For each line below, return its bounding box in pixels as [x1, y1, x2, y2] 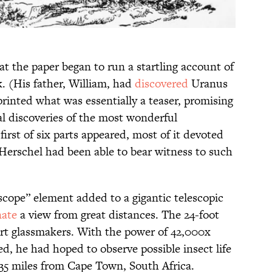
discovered [135, 75, 188, 92]
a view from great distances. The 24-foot [17, 206, 219, 223]
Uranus [188, 75, 228, 92]
